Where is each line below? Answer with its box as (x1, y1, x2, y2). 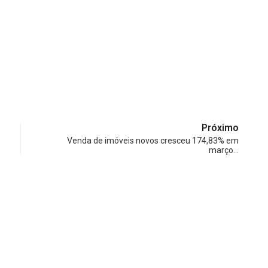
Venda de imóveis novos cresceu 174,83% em (67, 136, 239, 146)
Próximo (202, 122, 239, 134)
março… (209, 145, 239, 156)
